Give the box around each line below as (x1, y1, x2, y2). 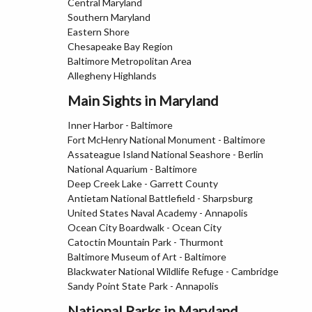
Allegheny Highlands (68, 70, 157, 81)
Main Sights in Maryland (68, 92, 219, 109)
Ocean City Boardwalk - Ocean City (68, 221, 221, 233)
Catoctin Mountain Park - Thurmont (68, 236, 224, 248)
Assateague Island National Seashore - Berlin (68, 148, 263, 160)
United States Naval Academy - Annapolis (68, 207, 248, 219)
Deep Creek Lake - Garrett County (68, 178, 218, 189)
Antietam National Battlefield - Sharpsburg (68, 192, 253, 204)
